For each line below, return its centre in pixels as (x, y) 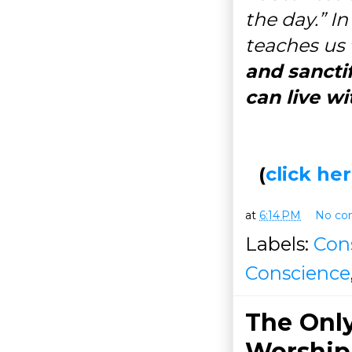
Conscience (298, 273)
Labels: (279, 244)
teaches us (297, 46)
